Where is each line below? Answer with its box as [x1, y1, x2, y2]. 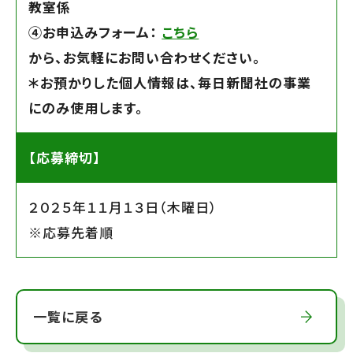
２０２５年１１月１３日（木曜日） [28, 196, 218, 217]
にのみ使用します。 [28, 97, 144, 117]
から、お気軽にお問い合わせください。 [28, 46, 262, 67]
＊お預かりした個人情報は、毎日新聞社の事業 [28, 72, 312, 92]
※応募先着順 [28, 221, 114, 242]
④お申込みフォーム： [28, 21, 162, 42]
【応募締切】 [28, 147, 102, 167]
